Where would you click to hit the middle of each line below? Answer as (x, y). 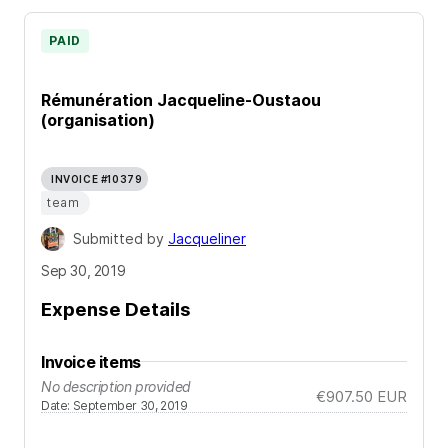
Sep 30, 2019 (83, 271)
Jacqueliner (207, 239)
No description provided (116, 386)
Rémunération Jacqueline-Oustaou (181, 99)
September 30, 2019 (130, 405)
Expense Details (116, 309)
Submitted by (120, 239)
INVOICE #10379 (97, 179)
